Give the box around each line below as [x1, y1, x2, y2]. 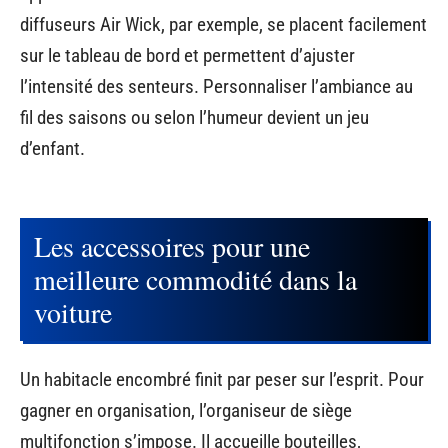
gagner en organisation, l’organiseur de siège [20, 398, 352, 422]
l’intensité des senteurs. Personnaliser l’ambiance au [20, 74, 413, 98]
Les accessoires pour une [34, 227, 310, 266]
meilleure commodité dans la [34, 260, 357, 299]
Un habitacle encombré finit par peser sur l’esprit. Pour [20, 367, 424, 391]
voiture [34, 293, 112, 332]
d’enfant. [20, 136, 85, 160]
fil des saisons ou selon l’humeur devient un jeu [20, 105, 369, 129]
